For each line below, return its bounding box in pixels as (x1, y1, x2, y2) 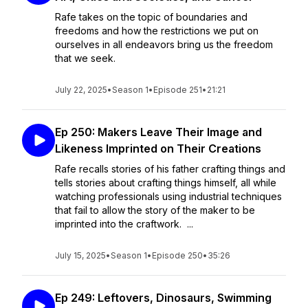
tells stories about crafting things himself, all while (55, 177, 276, 188)
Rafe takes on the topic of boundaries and (55, 11, 247, 23)
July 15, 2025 (55, 250, 106, 261)
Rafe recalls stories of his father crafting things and (55, 163, 285, 175)
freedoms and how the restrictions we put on (55, 25, 258, 36)
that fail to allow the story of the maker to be (55, 204, 255, 216)
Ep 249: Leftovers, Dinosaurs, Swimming (55, 291, 272, 305)
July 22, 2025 (55, 85, 107, 95)
